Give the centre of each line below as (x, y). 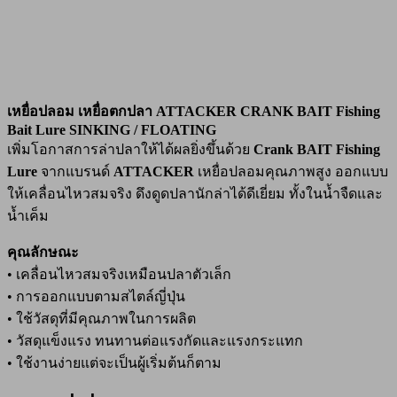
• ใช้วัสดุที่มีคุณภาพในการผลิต (101, 319)
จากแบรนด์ (75, 172)
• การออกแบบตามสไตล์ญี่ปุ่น (96, 297)
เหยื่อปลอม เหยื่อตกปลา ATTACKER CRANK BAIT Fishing (194, 112)
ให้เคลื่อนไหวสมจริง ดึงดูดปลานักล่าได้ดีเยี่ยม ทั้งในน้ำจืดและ (195, 194)
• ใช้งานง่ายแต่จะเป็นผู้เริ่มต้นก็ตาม (114, 363)
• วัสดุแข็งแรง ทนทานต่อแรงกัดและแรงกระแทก (155, 341)
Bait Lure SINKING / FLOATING (112, 130)
